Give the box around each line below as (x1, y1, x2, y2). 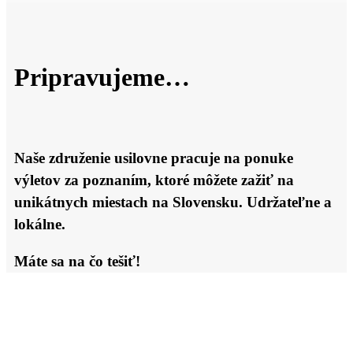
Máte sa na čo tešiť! (14, 252, 140, 269)
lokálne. (14, 216, 65, 233)
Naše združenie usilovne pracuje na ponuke (14, 150, 293, 167)
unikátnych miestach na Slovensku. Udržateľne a (14, 194, 332, 211)
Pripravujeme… (14, 62, 190, 91)
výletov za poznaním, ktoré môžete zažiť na (14, 172, 294, 189)
